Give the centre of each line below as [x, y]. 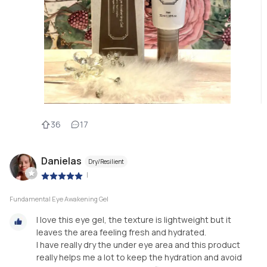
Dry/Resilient [106, 162]
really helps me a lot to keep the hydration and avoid [139, 257]
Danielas [61, 161]
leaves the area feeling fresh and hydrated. [121, 232]
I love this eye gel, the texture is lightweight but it [134, 219]
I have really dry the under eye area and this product [138, 244]
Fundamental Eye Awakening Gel [59, 198]
